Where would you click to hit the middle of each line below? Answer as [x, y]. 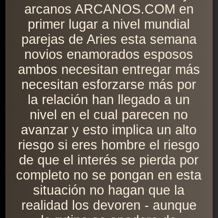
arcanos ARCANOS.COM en [109, 9]
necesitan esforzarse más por [109, 85]
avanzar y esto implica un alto [109, 130]
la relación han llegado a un [109, 100]
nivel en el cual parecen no [109, 115]
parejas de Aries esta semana [109, 40]
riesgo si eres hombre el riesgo [109, 145]
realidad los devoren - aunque [109, 206]
